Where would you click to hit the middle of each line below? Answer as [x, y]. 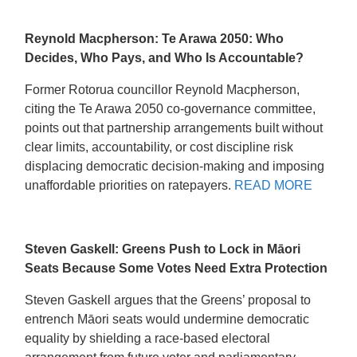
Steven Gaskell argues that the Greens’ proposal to [168, 300]
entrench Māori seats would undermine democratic [167, 319]
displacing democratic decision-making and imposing [175, 166]
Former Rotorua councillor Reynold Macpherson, [163, 89]
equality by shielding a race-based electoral [148, 338]
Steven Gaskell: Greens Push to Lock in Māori [163, 249]
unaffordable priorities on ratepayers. [130, 185]
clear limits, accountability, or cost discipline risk [159, 147]
